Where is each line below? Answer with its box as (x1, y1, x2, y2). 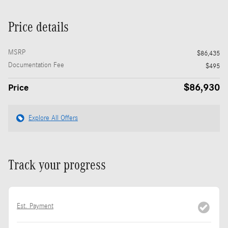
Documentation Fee (8, 61, 64, 69)
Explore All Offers (28, 113, 78, 122)
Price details (8, 19, 69, 35)
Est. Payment (17, 202, 53, 210)
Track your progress (8, 157, 106, 173)
